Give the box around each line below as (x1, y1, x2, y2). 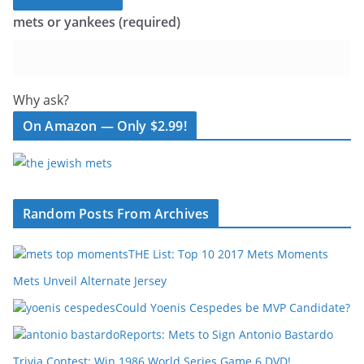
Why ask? (13, 91, 69, 109)
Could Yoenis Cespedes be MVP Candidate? (115, 300, 350, 315)
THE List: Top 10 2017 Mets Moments (128, 246, 328, 262)
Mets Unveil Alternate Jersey (13, 273, 167, 288)
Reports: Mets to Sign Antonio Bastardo (119, 327, 333, 342)
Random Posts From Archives (23, 205, 210, 223)
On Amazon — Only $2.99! (23, 117, 187, 135)
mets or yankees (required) (13, 13, 180, 31)
